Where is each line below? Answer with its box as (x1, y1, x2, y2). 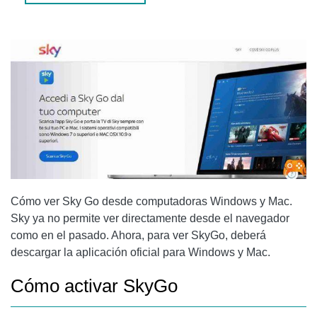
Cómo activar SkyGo (11, 275, 178, 297)
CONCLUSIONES (23, 12, 102, 23)
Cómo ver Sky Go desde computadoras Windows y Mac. (11, 195, 292, 208)
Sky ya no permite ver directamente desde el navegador (11, 212, 289, 225)
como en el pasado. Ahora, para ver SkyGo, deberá (11, 229, 266, 242)
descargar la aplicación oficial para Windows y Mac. (11, 246, 270, 259)
